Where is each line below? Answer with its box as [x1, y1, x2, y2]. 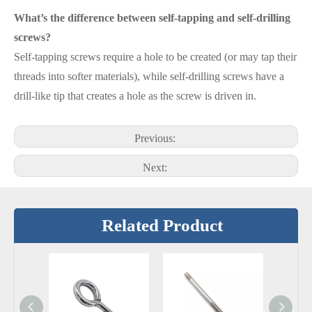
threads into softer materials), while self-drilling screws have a [14, 70, 284, 82]
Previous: [134, 132, 178, 144]
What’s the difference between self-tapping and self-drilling [14, 12, 290, 24]
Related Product [102, 216, 223, 235]
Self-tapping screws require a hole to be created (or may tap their [14, 51, 297, 63]
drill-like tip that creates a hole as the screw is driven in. [14, 90, 256, 102]
